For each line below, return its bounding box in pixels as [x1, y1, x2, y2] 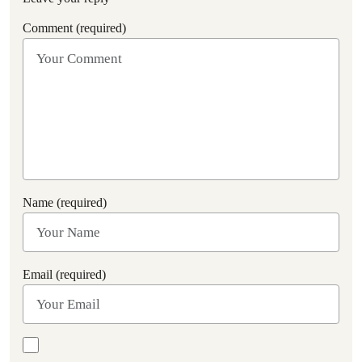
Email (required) [23, 267, 106, 281]
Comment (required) [23, 21, 126, 35]
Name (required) [23, 196, 107, 209]
